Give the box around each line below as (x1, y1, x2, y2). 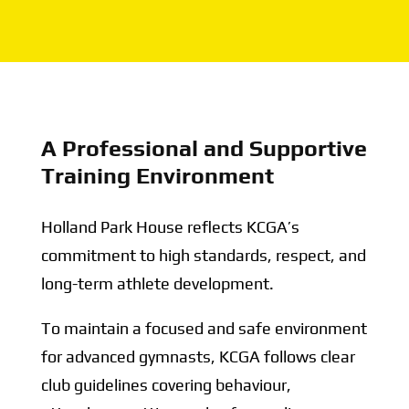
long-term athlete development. (40, 274, 274, 294)
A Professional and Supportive (40, 135, 367, 163)
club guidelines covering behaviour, (40, 375, 291, 395)
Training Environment (40, 163, 274, 190)
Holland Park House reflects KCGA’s (40, 217, 299, 237)
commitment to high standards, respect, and (40, 246, 366, 266)
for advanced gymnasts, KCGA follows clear (40, 347, 355, 367)
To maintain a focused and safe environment (40, 319, 367, 339)
